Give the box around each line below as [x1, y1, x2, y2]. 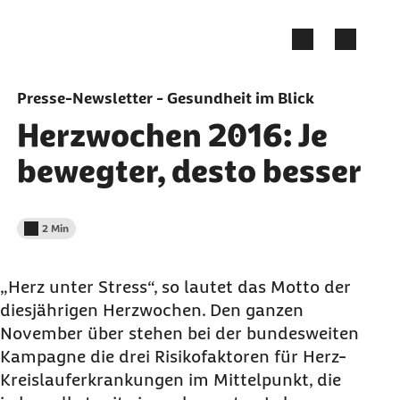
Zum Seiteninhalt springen [17, 15, 184, 32]
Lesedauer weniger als [22, 229, 132, 242]
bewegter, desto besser [16, 153, 362, 189]
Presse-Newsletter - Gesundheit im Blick [16, 89, 314, 107]
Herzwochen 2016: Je [16, 117, 328, 154]
